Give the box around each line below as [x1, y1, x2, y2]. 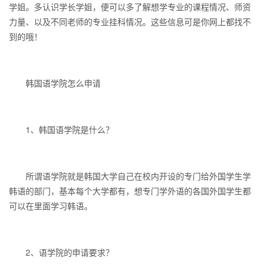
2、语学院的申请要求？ [9, 246, 114, 258]
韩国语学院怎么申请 [9, 77, 101, 89]
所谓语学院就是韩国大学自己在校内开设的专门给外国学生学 [9, 170, 251, 182]
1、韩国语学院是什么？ [9, 123, 114, 135]
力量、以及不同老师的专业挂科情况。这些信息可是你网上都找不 [9, 15, 251, 27]
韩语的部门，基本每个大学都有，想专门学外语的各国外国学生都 [9, 185, 251, 197]
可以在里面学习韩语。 [9, 200, 92, 212]
